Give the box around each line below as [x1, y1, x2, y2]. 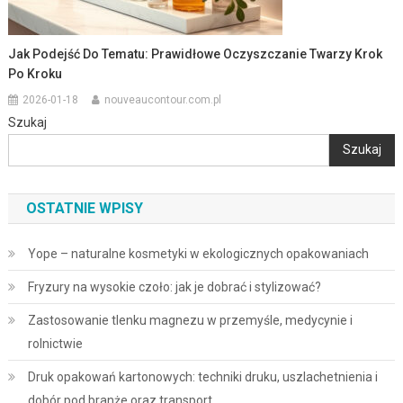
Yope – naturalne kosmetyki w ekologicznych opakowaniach [27, 246, 369, 261]
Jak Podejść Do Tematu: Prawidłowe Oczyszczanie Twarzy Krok [8, 46, 383, 61]
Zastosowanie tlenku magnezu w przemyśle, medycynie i [27, 312, 353, 327]
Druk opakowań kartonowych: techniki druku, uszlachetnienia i [27, 369, 378, 384]
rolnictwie [27, 336, 83, 351]
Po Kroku [8, 66, 63, 81]
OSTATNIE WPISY [25, 199, 143, 217]
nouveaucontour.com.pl [104, 93, 222, 106]
